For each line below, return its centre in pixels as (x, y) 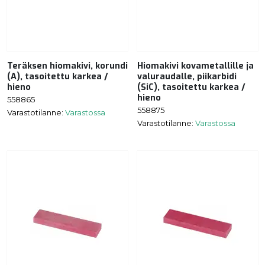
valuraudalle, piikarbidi (187, 76)
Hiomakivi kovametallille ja (195, 66)
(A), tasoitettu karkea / (58, 76)
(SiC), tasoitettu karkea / (191, 87)
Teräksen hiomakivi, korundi (67, 66)
